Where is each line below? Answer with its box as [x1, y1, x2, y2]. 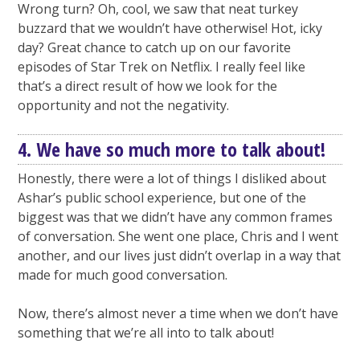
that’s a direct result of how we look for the [18, 77, 278, 96]
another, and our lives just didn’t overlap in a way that [18, 247, 342, 265]
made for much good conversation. [18, 266, 228, 284]
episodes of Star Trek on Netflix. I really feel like [18, 58, 306, 76]
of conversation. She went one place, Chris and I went [18, 227, 339, 246]
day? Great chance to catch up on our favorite [18, 39, 292, 57]
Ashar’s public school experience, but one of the [18, 189, 307, 207]
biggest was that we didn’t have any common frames [18, 208, 333, 227]
